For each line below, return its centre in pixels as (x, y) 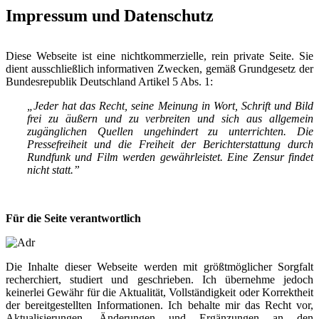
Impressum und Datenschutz (110, 16)
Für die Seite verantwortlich (73, 218)
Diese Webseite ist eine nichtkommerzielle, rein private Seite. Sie (159, 56)
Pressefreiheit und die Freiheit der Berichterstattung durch (170, 144)
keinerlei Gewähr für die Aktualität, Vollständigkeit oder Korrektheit (159, 292)
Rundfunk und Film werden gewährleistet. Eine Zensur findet (170, 157)
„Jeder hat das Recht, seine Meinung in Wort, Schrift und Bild (170, 106)
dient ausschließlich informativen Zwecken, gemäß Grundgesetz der (159, 69)
